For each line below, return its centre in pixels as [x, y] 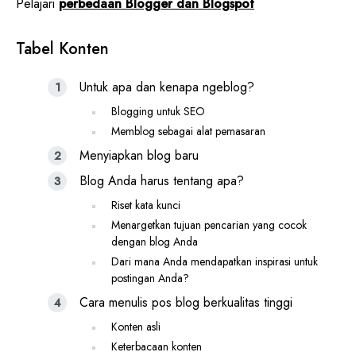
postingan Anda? [150, 278]
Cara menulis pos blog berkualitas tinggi [186, 302]
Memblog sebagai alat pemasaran [188, 131]
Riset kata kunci [146, 205]
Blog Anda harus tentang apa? [162, 180]
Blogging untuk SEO [158, 111]
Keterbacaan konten [157, 346]
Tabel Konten [62, 48]
